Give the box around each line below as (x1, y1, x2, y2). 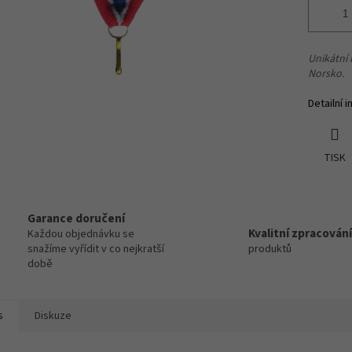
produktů (248, 241, 291, 258)
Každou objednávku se (27, 226, 134, 243)
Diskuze (35, 308, 71, 324)
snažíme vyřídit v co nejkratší (27, 241, 164, 258)
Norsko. (307, 66, 344, 82)
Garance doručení (27, 210, 125, 228)
